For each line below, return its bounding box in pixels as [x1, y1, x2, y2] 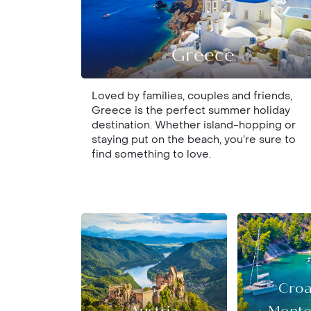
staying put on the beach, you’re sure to [92, 133, 296, 146]
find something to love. [92, 147, 211, 161]
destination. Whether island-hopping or [92, 118, 296, 132]
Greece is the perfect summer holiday [92, 103, 290, 117]
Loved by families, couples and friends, [92, 89, 292, 103]
